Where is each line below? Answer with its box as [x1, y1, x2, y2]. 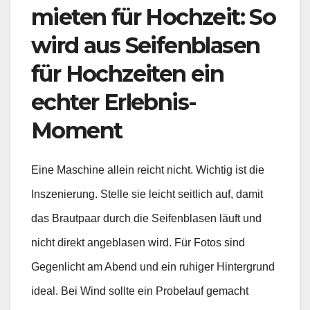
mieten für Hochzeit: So [31, 3, 276, 30]
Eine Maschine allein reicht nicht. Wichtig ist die [31, 163, 264, 176]
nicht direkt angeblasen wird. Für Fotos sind [31, 236, 245, 248]
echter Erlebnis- [31, 88, 197, 116]
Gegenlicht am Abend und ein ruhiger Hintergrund [31, 260, 275, 273]
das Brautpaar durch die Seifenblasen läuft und [31, 212, 262, 224]
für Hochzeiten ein [31, 60, 224, 87]
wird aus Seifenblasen [31, 31, 260, 59]
